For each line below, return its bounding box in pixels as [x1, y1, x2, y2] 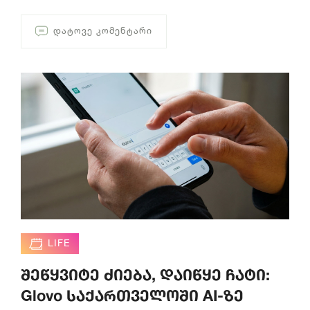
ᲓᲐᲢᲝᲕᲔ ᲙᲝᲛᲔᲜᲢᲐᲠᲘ [53, 25, 152, 37]
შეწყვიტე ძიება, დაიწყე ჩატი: [21, 265, 270, 284]
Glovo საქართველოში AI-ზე [21, 286, 244, 304]
